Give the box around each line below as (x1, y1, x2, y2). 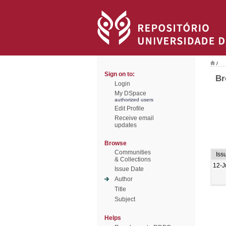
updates (115, 122, 137, 129)
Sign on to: (104, 71, 135, 78)
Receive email (115, 115, 154, 122)
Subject (115, 196, 135, 203)
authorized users (115, 97, 153, 102)
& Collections (115, 156, 151, 163)
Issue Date (115, 165, 144, 173)
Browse (104, 140, 127, 147)
